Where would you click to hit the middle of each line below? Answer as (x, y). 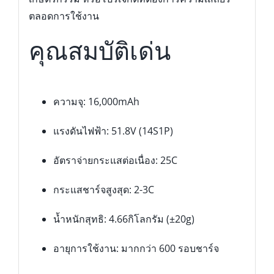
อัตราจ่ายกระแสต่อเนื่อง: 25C (115, 161)
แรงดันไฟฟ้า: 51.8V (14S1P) (113, 131)
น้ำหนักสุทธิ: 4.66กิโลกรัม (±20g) (124, 219)
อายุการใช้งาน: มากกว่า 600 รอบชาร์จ (136, 249)
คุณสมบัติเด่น (99, 52)
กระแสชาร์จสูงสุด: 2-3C (103, 190)
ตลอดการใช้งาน (64, 16)
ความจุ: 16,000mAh (96, 102)
